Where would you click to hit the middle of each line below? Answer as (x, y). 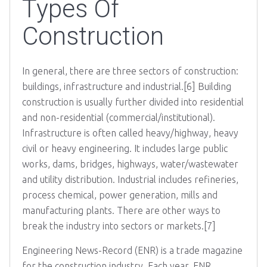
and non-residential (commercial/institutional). (119, 117)
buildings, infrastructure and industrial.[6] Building (127, 86)
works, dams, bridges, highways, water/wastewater (130, 164)
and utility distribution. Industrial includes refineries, (130, 179)
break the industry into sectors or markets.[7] (119, 226)
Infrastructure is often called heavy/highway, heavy (130, 133)
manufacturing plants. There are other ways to (121, 210)
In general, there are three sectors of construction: (130, 71)
